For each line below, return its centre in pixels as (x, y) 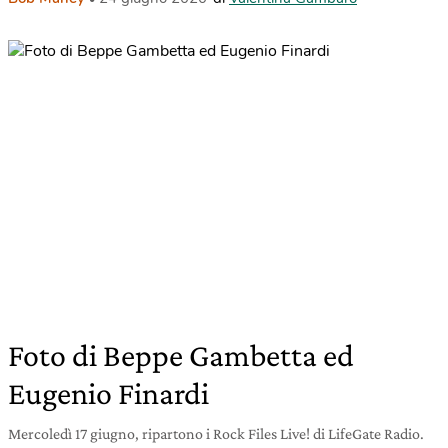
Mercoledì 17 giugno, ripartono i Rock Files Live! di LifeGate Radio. (216, 433)
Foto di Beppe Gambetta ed (181, 355)
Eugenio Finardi (108, 393)
